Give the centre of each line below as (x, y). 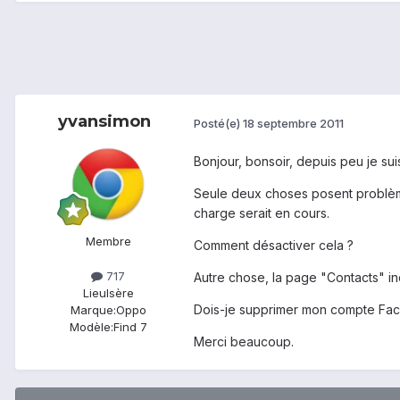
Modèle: (91, 327)
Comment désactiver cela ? (274, 246)
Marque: (93, 310)
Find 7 (130, 327)
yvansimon (104, 122)
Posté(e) (218, 123)
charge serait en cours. (262, 213)
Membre (108, 242)
